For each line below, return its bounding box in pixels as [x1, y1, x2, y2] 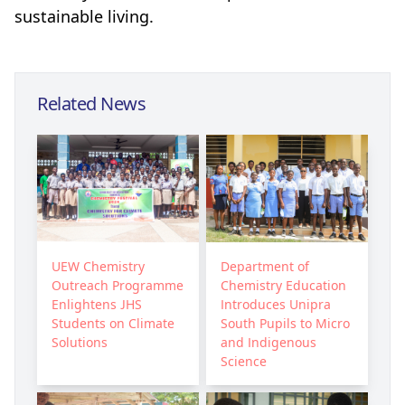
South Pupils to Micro [221, 314, 350, 332]
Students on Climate [52, 314, 174, 332]
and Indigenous [221, 333, 316, 351]
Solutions [52, 333, 108, 351]
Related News [37, 90, 146, 116]
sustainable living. [14, 5, 154, 27]
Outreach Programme [52, 276, 184, 294]
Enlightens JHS [52, 295, 142, 313]
